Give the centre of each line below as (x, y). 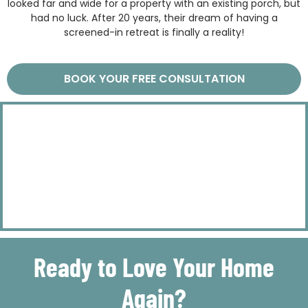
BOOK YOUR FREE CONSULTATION (154, 79)
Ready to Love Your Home (154, 267)
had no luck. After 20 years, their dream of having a (154, 18)
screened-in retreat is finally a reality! (154, 32)
